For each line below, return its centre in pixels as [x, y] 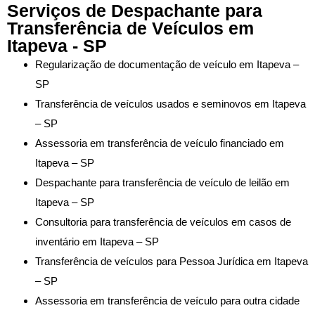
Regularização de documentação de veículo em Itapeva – [167, 64]
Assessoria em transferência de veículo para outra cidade [167, 300]
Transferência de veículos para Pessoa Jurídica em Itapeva [172, 261]
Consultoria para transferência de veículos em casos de [163, 221]
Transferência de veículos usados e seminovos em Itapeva [171, 103]
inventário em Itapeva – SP [97, 241]
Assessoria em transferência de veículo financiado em [160, 143]
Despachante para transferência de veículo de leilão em [162, 182]
